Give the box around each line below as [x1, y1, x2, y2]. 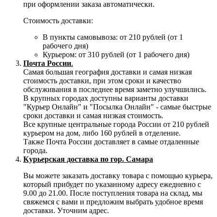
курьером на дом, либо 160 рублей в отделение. [23, 128, 181, 137]
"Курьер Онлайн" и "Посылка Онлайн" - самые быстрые [23, 102, 211, 111]
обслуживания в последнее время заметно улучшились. [23, 85, 208, 93]
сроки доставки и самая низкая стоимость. [23, 111, 165, 120]
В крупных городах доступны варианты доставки [23, 93, 188, 102]
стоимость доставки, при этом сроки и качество [23, 76, 181, 85]
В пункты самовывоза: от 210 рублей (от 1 [43, 32, 183, 41]
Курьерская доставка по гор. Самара [23, 155, 153, 163]
